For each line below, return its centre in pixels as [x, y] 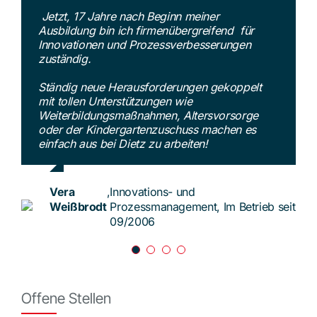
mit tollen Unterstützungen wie [115, 102]
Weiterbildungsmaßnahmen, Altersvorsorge [148, 116]
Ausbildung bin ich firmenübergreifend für [146, 31]
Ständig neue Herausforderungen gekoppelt [150, 87]
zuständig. [64, 59]
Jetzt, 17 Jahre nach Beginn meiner [128, 17]
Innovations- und [152, 192]
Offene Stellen [66, 298]
